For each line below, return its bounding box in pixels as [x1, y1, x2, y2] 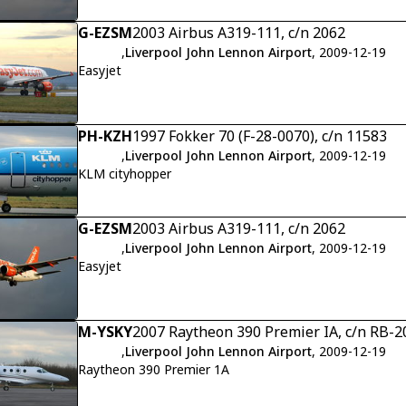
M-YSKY [78, 321, 132, 342]
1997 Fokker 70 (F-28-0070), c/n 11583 [132, 126, 387, 147]
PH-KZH [78, 126, 132, 147]
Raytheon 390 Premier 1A [78, 360, 229, 378]
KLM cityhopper [78, 165, 171, 183]
